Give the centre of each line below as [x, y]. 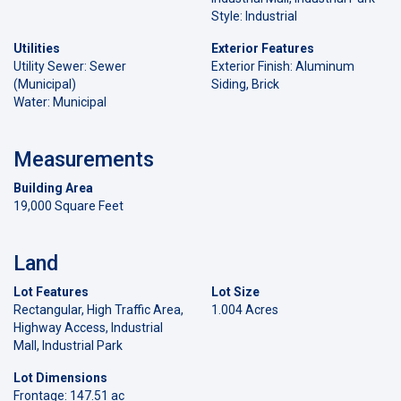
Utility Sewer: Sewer [70, 66]
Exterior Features [263, 48]
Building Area [53, 188]
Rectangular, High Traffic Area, [98, 309]
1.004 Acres [245, 309]
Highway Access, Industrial [88, 327]
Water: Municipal [60, 102]
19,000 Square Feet [68, 205]
